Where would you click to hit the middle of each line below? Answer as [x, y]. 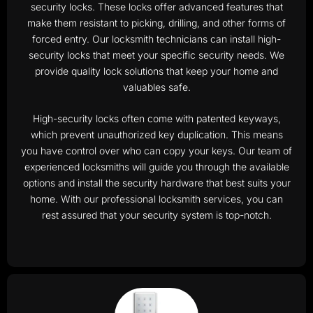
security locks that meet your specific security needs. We [156, 54]
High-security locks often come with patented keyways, [156, 119]
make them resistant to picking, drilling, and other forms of [156, 22]
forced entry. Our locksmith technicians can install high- [156, 38]
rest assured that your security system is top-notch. [156, 215]
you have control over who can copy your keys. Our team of [156, 151]
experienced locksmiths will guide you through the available [156, 167]
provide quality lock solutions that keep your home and [156, 71]
